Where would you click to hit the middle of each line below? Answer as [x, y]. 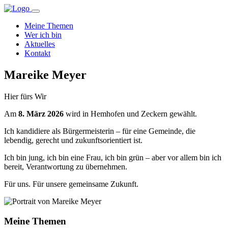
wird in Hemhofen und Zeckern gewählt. [130, 113]
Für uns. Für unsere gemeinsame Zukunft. [71, 184]
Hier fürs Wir [25, 96]
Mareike [28, 75]
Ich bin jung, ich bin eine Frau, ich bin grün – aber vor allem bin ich [113, 157]
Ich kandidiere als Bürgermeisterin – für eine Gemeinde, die [100, 131]
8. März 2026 [41, 113]
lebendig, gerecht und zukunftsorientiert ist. [73, 140]
